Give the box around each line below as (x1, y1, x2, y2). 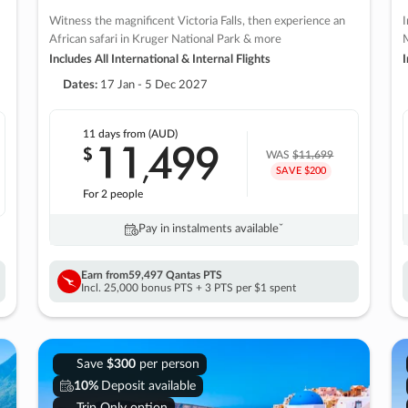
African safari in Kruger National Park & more (49, 33, 281, 46)
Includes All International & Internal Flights (49, 53, 270, 66)
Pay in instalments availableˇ (138, 222, 283, 235)
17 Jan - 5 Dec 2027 (97, 78, 208, 91)
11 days (83, 127, 124, 139)
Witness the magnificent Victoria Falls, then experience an (49, 15, 345, 27)
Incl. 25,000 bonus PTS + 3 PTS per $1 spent (81, 281, 296, 293)
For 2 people (83, 188, 144, 199)
